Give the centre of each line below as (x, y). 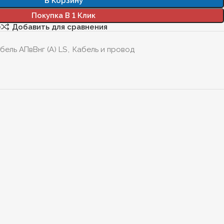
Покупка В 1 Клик (63, 15)
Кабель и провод (103, 50)
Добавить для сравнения (59, 27)
